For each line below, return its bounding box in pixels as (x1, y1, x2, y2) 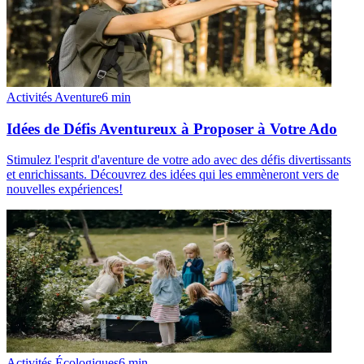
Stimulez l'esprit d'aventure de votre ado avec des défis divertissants (6, 153, 351, 167)
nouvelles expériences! (6, 182, 123, 197)
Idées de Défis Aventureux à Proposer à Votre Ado (6, 119, 337, 137)
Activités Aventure (6, 89, 102, 104)
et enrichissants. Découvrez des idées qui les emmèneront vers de (6, 167, 339, 182)
